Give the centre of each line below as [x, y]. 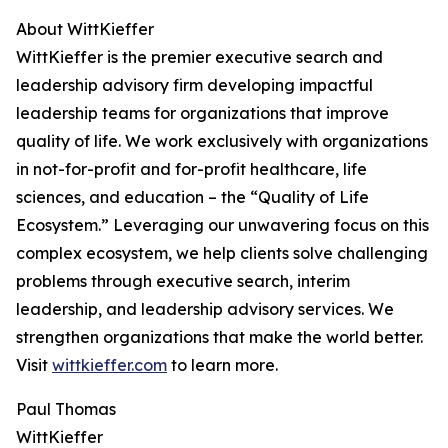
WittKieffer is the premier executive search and [199, 57]
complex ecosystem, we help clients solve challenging [222, 253]
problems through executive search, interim [183, 281]
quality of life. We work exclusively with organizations [222, 141]
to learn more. [222, 365]
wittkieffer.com [109, 365]
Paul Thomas [66, 409]
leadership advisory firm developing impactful [194, 85]
